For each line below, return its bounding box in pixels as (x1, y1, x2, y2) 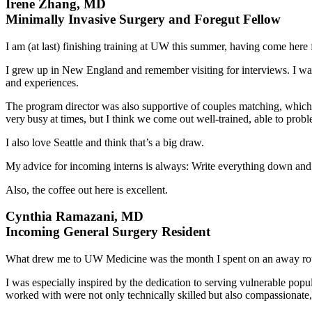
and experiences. (6, 76, 79, 88)
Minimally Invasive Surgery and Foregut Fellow (6, 11, 281, 26)
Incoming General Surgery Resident (6, 224, 210, 240)
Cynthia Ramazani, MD (6, 209, 143, 224)
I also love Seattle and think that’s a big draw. (6, 136, 204, 148)
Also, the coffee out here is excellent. (6, 183, 168, 196)
